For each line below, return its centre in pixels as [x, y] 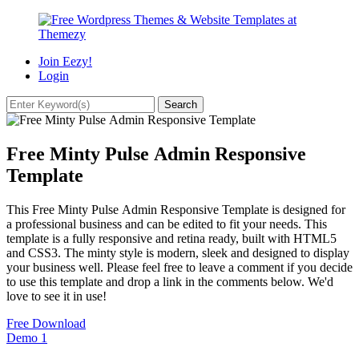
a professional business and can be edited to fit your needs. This [167, 224]
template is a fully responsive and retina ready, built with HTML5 [171, 238]
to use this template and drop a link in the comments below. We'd [170, 281]
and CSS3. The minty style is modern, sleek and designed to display [178, 252]
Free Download [46, 323]
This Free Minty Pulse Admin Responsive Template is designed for [176, 209]
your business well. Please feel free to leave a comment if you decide [179, 267]
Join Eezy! [65, 61]
